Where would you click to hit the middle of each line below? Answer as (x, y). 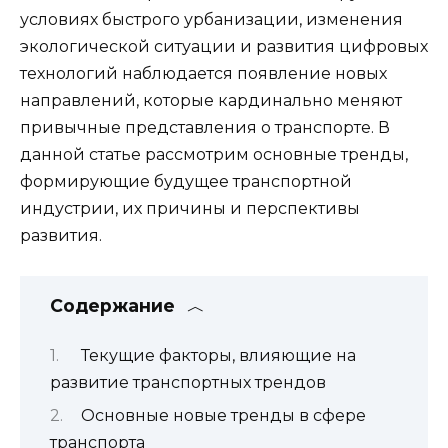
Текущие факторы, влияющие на (218, 355)
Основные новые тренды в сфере (223, 415)
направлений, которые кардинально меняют (211, 100)
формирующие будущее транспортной (186, 181)
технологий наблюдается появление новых (203, 73)
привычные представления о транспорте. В (205, 127)
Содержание (112, 306)
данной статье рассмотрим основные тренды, (214, 154)
